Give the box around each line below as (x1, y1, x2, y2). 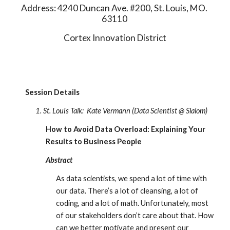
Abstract (46, 156, 73, 164)
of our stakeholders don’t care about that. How (56, 211, 214, 220)
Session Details (25, 88, 80, 97)
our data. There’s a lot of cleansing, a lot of (56, 186, 199, 195)
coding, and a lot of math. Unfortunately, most (56, 199, 209, 207)
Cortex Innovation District (64, 32, 166, 43)
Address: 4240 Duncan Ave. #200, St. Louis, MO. (21, 3, 207, 13)
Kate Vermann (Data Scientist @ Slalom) (87, 106, 209, 115)
